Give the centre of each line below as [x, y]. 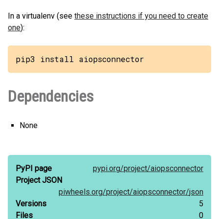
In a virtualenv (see [41, 16]
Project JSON [39, 180]
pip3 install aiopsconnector [80, 59]
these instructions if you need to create [141, 16]
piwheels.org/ [82, 192]
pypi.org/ [108, 168]
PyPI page [34, 168]
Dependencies [51, 96]
